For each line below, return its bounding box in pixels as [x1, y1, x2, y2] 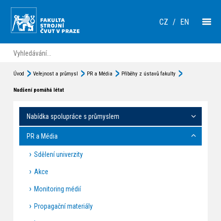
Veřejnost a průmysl [33, 71, 78, 77]
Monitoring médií [34, 184, 81, 193]
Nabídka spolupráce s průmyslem [26, 112, 119, 120]
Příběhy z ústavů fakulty [121, 71, 176, 77]
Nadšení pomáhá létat [13, 87, 64, 93]
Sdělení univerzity [34, 150, 83, 158]
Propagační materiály [34, 202, 93, 210]
